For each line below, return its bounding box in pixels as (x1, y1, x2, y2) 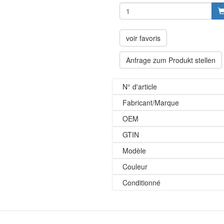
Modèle (122, 145, 146, 155)
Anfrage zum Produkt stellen (126, 55, 215, 65)
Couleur (122, 161, 147, 171)
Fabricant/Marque (122, 97, 179, 107)
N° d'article (122, 81, 157, 91)
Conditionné (122, 177, 160, 187)
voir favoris (126, 33, 160, 43)
